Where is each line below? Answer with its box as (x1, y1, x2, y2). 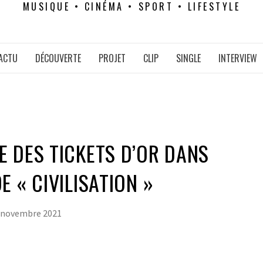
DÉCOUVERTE (35, 51, 81, 65)
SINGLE (176, 51, 201, 65)
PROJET (98, 51, 126, 65)
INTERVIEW (218, 51, 257, 65)
